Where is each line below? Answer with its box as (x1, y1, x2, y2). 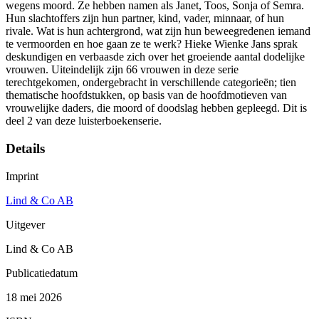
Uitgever (6, 218, 45, 231)
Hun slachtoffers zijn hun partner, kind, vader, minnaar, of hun (6, 12, 284, 25)
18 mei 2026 (6, 291, 62, 303)
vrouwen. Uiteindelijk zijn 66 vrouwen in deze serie (6, 63, 239, 76)
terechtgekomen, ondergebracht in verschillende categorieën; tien (6, 76, 296, 89)
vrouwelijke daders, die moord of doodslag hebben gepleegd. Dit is (6, 102, 307, 115)
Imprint (6, 169, 38, 182)
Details (6, 140, 45, 156)
